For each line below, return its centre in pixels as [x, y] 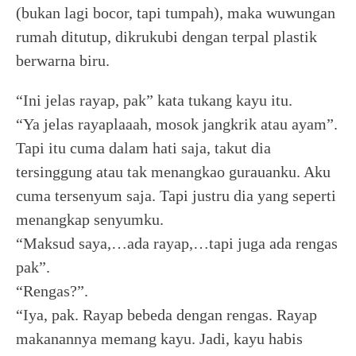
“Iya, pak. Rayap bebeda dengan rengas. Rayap [166, 315]
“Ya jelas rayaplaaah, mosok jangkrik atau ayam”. [177, 124]
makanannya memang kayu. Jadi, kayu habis [159, 339]
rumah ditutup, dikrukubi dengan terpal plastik [166, 37]
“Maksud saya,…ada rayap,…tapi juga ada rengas [177, 243]
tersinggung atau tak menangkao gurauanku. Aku [173, 172]
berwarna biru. [63, 60]
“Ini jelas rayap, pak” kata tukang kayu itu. [154, 100]
